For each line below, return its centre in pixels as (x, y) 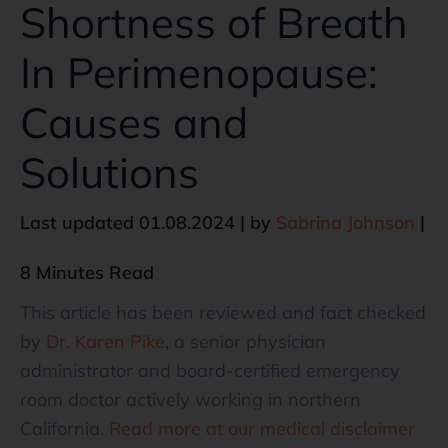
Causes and (134, 122)
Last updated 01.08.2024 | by (148, 222)
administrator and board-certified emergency (210, 370)
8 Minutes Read (87, 272)
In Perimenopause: (199, 72)
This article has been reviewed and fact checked (223, 312)
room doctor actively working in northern (190, 399)
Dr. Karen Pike (105, 341)
